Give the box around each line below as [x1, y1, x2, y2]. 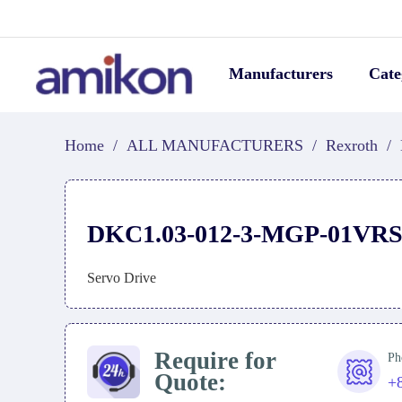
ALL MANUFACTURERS [127, 136, 303, 154]
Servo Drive [87, 270, 156, 285]
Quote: [153, 369, 226, 397]
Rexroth [326, 136, 378, 154]
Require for [153, 347, 276, 375]
